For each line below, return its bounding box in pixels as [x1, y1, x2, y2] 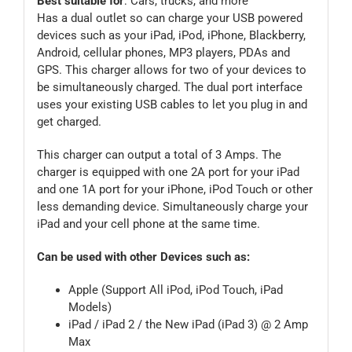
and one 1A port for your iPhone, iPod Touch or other [36, 181, 313, 196]
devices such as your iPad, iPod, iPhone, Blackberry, [36, 27, 306, 42]
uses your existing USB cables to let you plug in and [36, 97, 307, 112]
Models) [68, 299, 112, 314]
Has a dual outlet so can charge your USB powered [36, 10, 302, 25]
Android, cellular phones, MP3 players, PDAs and [36, 45, 290, 60]
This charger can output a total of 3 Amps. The [36, 147, 281, 162]
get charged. [36, 114, 101, 129]
